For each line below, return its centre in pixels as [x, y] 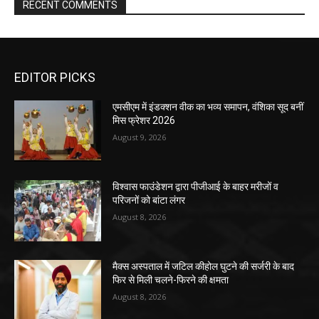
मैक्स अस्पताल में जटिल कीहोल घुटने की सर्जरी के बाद [204, 266]
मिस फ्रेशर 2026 [144, 121]
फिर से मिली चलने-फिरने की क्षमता [171, 279]
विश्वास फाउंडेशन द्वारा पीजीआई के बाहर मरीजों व [196, 186]
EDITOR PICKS [55, 78]
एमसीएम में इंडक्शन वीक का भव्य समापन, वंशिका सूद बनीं [208, 107]
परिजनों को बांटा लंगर [149, 200]
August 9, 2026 [140, 137]
